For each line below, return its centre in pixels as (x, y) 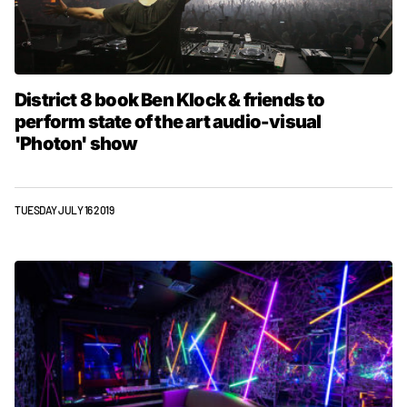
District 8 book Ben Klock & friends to (170, 100)
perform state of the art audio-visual (168, 122)
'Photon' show (76, 144)
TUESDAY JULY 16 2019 (65, 210)
